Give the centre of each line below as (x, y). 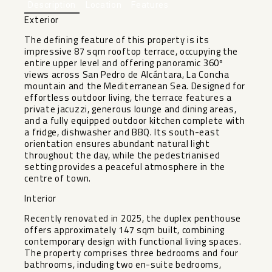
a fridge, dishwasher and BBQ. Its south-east (122, 132)
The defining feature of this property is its (117, 39)
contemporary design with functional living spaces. (133, 241)
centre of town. (58, 178)
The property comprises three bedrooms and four (131, 253)
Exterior (42, 19)
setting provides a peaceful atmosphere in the (125, 166)
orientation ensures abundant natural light (117, 143)
